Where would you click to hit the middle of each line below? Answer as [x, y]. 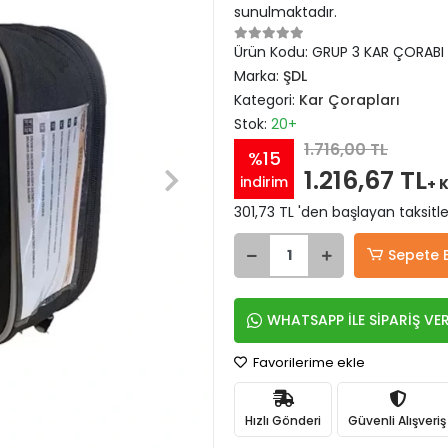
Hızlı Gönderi [283, 420]
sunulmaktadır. [285, 12]
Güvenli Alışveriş [397, 420]
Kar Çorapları [349, 100]
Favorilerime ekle [307, 362]
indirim [264, 181]
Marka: [258, 76]
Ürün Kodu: [273, 52]
